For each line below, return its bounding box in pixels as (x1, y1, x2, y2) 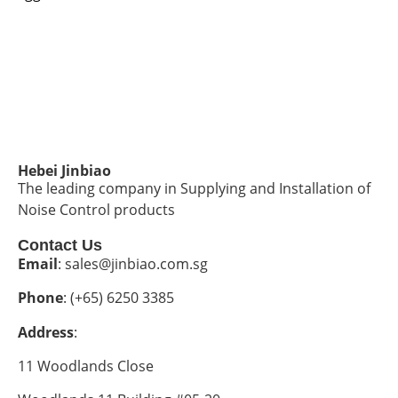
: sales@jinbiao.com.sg (58, 253, 208, 274)
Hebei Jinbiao (18, 160, 111, 180)
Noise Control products (18, 199, 175, 219)
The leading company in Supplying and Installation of (18, 178, 370, 198)
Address (18, 322, 74, 342)
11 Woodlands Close (18, 356, 154, 376)
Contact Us (18, 235, 102, 254)
